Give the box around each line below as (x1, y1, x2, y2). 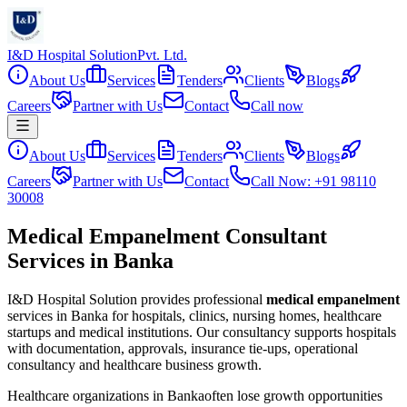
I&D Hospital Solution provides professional (7, 291, 263, 307)
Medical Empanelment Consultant (7, 223, 327, 248)
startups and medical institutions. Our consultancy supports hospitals (7, 323, 396, 340)
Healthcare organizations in (7, 387, 167, 403)
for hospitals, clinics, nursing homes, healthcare (108, 307, 382, 323)
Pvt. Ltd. (137, 47, 187, 63)
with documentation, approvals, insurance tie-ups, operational (7, 340, 358, 356)
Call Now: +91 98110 (251, 174, 376, 189)
